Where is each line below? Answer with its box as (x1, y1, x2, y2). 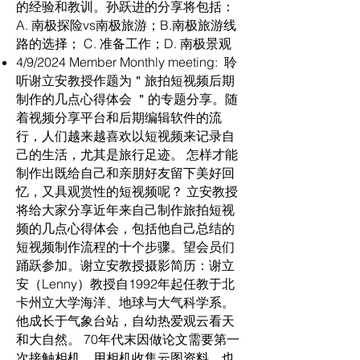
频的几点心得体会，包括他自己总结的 (16, 220, 235, 236)
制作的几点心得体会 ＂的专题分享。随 (16, 91, 238, 107)
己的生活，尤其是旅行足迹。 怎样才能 (16, 146, 238, 162)
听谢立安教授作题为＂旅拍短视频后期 (16, 72, 235, 88)
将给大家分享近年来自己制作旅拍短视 (16, 202, 235, 218)
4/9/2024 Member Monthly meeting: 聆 (16, 54, 237, 70)
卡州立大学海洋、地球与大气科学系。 (16, 294, 235, 310)
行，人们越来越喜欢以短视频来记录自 (16, 128, 235, 144)
